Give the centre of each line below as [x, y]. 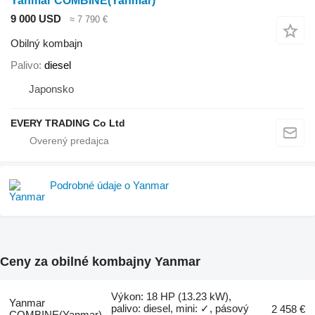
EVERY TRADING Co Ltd [68, 123]
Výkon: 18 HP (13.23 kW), [172, 297]
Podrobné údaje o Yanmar [109, 186]
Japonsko [51, 89]
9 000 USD [36, 19]
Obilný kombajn [46, 43]
